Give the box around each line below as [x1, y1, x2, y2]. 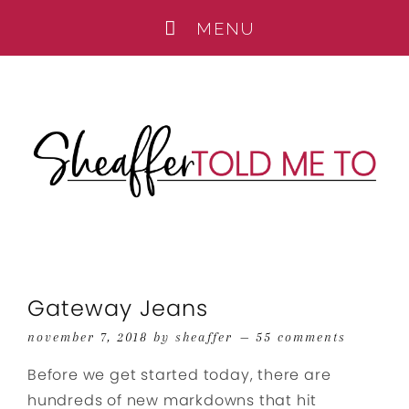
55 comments [256, 330, 346, 344]
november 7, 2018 [27, 330, 148, 344]
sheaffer [175, 330, 233, 344]
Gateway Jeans [27, 293, 208, 323]
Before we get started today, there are [27, 364, 331, 385]
